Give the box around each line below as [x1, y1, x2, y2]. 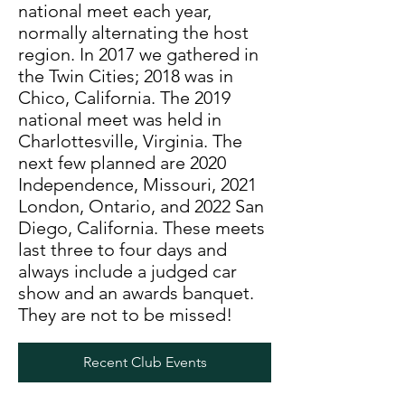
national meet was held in [18, 108, 221, 131]
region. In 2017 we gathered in [18, 43, 259, 66]
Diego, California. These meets [18, 217, 265, 240]
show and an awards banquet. [18, 282, 254, 305]
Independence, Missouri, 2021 [18, 174, 257, 196]
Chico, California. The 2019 [18, 87, 231, 109]
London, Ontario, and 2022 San [18, 195, 264, 218]
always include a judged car [18, 260, 237, 283]
